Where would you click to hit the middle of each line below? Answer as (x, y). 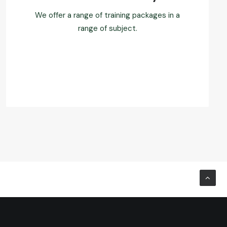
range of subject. (107, 28)
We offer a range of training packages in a (107, 15)
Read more (107, 66)
